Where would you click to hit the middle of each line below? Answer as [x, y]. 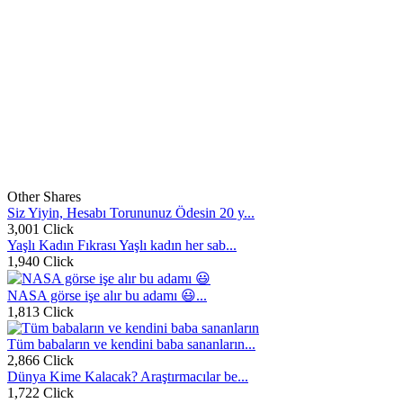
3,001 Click [40, 229]
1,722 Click [40, 393]
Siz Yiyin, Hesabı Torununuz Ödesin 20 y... [131, 213]
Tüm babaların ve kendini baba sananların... [131, 344]
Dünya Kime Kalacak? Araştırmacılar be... [128, 376]
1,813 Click [40, 312]
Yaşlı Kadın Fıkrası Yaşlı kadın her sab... [122, 245]
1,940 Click [40, 261]
